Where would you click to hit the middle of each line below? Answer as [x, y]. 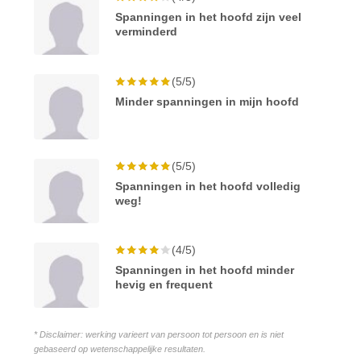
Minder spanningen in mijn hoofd [207, 101]
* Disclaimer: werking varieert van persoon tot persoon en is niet [159, 335]
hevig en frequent [164, 285]
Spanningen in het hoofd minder [205, 270]
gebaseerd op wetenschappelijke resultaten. [120, 349]
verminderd [147, 32]
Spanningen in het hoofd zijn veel [209, 17]
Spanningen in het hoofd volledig [208, 186]
